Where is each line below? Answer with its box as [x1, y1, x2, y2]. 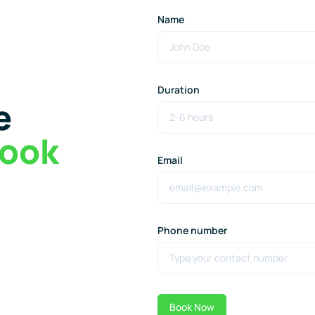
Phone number [157, 223, 227, 237]
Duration [157, 82, 200, 96]
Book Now [169, 300, 214, 314]
